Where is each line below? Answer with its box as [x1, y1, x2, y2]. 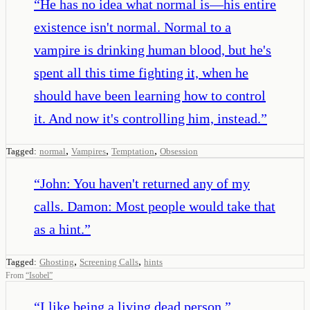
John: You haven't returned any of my [40, 175, 250, 191]
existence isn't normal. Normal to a [34, 19, 231, 35]
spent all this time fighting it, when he [34, 64, 248, 80]
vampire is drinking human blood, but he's [34, 42, 271, 57]
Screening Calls [80, 256, 138, 267]
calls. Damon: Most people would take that [34, 198, 275, 214]
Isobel [29, 270, 49, 280]
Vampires [71, 145, 106, 156]
